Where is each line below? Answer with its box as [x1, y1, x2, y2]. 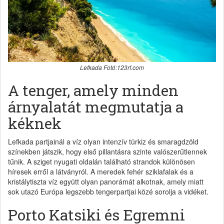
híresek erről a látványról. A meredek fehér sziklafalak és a [8, 166, 193, 176]
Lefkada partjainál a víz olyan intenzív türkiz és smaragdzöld [8, 136, 198, 146]
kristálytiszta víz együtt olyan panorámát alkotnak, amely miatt [8, 176, 203, 186]
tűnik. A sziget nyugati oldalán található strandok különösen [8, 156, 195, 166]
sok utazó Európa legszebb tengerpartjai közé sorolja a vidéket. [8, 186, 208, 196]
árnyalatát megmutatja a [8, 96, 183, 116]
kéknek [8, 113, 61, 133]
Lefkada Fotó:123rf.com [80, 63, 144, 71]
